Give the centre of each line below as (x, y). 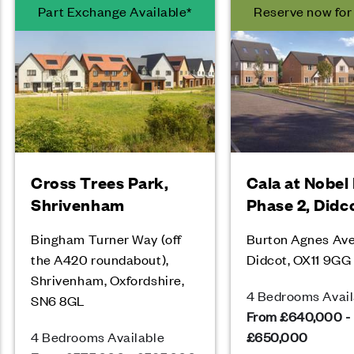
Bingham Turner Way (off (106, 239)
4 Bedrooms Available (98, 337)
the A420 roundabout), (100, 259)
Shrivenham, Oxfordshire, (108, 280)
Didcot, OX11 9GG (299, 259)
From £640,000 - (298, 316)
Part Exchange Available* (115, 11)
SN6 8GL (58, 300)
